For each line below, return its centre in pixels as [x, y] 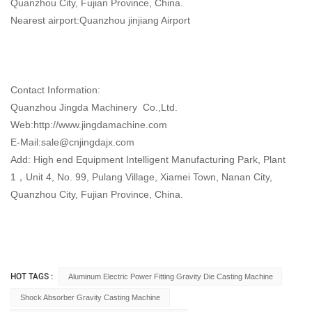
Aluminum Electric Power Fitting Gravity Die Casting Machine [170, 277]
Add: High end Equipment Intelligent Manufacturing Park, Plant [148, 159]
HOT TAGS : [33, 277]
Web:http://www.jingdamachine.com [89, 124]
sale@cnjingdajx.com [88, 142]
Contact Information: [55, 89]
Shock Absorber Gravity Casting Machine [90, 298]
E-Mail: [26, 142]
